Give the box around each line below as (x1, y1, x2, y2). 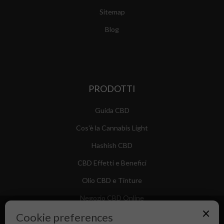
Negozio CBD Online (80, 193, 144, 202)
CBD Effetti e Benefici (77, 158, 146, 167)
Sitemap (99, 7, 125, 16)
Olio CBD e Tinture (82, 176, 142, 185)
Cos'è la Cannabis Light (76, 123, 148, 132)
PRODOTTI (88, 83, 135, 94)
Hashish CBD (91, 141, 132, 150)
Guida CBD (94, 106, 129, 115)
